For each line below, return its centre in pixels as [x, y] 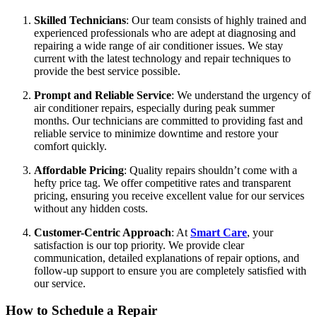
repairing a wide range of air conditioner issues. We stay [158, 45]
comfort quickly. [70, 146]
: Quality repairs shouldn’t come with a [211, 170]
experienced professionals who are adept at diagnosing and [165, 33]
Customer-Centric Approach [103, 232]
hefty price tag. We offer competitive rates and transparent [162, 183]
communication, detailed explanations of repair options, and [167, 258]
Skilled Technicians [80, 20]
